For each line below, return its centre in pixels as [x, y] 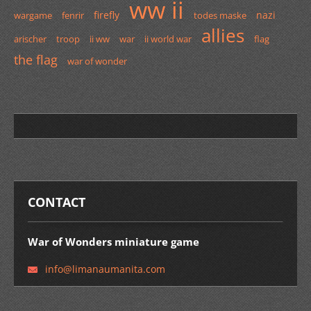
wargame [33, 15]
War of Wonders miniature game [114, 242]
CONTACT [57, 202]
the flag [36, 60]
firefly [107, 15]
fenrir [73, 15]
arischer [30, 39]
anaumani [110, 269]
